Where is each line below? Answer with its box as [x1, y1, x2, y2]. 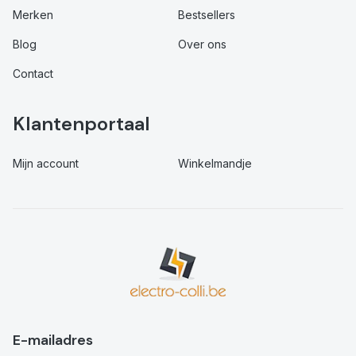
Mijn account [13, 157, 79, 171]
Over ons [178, 37, 226, 52]
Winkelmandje [178, 157, 252, 171]
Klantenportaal [13, 111, 150, 137]
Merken [13, 8, 53, 22]
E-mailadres [13, 331, 93, 350]
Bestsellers [178, 8, 235, 22]
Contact [13, 67, 53, 81]
